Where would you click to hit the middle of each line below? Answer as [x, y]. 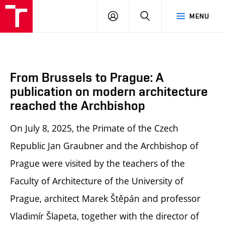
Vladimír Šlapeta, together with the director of [104, 216]
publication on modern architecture [109, 91]
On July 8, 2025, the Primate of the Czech [94, 128]
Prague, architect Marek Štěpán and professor [105, 199]
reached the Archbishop [78, 105]
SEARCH [163, 16]
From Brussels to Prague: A [87, 77]
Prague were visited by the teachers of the [97, 163]
